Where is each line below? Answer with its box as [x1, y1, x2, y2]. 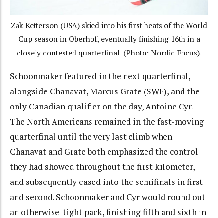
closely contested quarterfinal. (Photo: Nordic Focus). [17, 48, 201, 58]
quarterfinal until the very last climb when [10, 130, 172, 142]
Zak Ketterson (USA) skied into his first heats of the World [11, 20, 207, 31]
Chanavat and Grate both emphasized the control [10, 145, 198, 157]
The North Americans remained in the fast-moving [10, 115, 204, 127]
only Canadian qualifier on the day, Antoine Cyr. [10, 100, 193, 112]
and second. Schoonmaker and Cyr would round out [10, 191, 205, 202]
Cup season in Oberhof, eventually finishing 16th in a [18, 34, 200, 45]
